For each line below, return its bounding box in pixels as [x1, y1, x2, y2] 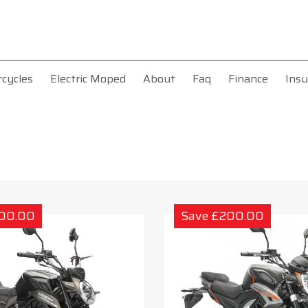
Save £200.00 [180, 206, 264, 225]
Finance [228, 69, 268, 87]
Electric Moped [49, 69, 126, 87]
